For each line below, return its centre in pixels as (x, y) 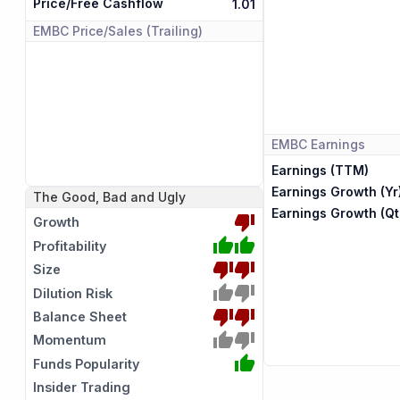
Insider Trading (82, 387)
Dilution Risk (73, 293)
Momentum (70, 340)
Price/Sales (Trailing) (138, 31)
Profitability (70, 246)
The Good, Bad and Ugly (110, 196)
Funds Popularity (87, 363)
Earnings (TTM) (320, 171)
